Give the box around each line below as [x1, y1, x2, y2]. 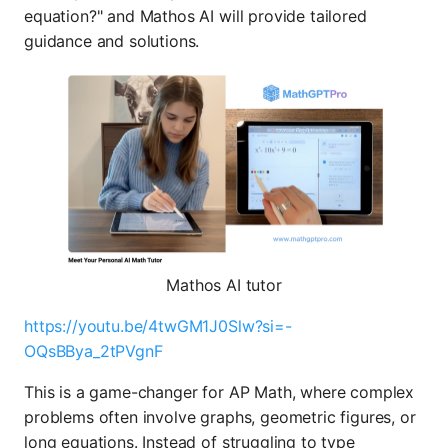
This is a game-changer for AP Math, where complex [24, 382, 415, 403]
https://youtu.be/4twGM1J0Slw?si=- [24, 316, 292, 337]
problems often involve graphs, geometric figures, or [24, 407, 416, 428]
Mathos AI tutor [166, 275, 282, 296]
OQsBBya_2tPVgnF [24, 341, 163, 362]
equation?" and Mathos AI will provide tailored [24, 5, 367, 26]
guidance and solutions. [24, 30, 200, 51]
